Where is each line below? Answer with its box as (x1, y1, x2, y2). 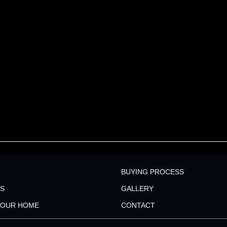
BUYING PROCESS (121, 167, 184, 176)
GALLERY (121, 184, 154, 193)
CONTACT (121, 201, 155, 209)
